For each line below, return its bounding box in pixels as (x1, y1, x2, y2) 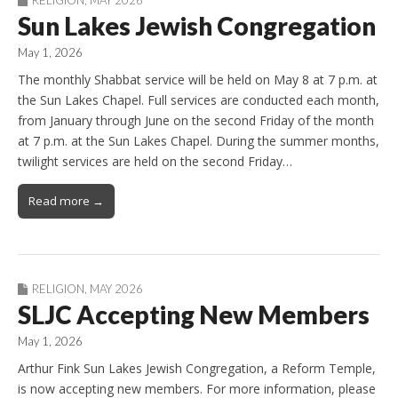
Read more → (28, 192, 104, 209)
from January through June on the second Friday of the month (18, 111, 374, 129)
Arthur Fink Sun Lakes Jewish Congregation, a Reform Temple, (18, 359, 376, 377)
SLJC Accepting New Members (18, 298, 370, 330)
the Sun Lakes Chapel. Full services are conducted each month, (18, 91, 379, 108)
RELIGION (32, 281, 84, 296)
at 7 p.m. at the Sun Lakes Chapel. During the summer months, (18, 131, 379, 149)
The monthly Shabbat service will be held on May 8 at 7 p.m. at (18, 70, 378, 88)
